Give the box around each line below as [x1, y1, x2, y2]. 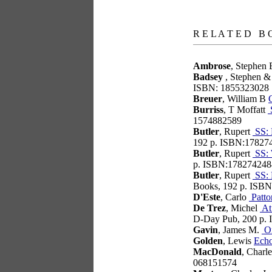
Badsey [193, 72, 223, 82]
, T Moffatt [223, 104, 268, 115]
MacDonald [193, 246, 242, 257]
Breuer [193, 93, 222, 104]
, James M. [218, 225, 262, 235]
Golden [193, 236, 223, 246]
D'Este [193, 192, 220, 202]
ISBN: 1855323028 [193, 83, 269, 93]
